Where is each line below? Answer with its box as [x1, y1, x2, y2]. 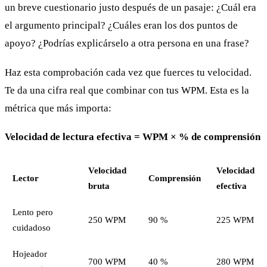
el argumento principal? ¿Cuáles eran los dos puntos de [5, 20, 238, 32]
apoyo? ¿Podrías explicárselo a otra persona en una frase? [5, 38, 249, 49]
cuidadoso [12, 222, 51, 233]
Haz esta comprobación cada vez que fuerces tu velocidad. [5, 66, 252, 78]
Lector [12, 173, 39, 184]
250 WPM [88, 215, 126, 225]
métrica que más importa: [5, 102, 111, 114]
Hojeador [12, 249, 47, 259]
